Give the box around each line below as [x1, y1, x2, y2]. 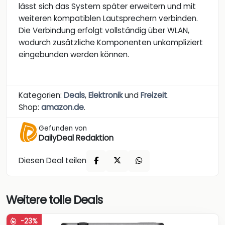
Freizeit [141, 89, 167, 100]
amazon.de [41, 101, 84, 113]
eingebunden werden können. [19, 49, 129, 60]
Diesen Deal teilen [19, 155, 86, 166]
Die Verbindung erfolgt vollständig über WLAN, [19, 25, 189, 36]
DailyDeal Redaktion [39, 132, 114, 143]
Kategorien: [19, 89, 64, 100]
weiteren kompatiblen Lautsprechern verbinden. [19, 13, 198, 24]
